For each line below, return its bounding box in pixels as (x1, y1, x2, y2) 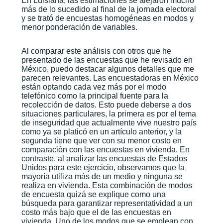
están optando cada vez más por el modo (21, 83, 166, 92)
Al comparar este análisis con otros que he (21, 47, 171, 56)
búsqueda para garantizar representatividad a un (21, 199, 193, 208)
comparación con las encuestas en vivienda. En (21, 145, 190, 154)
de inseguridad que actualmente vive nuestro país (21, 118, 197, 127)
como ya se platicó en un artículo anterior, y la (21, 127, 182, 136)
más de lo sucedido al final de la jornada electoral (21, 5, 196, 14)
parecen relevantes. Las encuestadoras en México (21, 74, 199, 83)
